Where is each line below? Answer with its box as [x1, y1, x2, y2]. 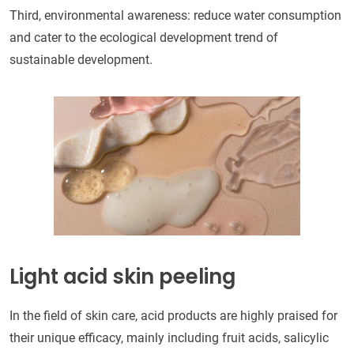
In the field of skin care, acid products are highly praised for [9, 307, 337, 323]
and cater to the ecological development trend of [9, 29, 278, 45]
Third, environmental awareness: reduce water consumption [9, 7, 341, 23]
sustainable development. [9, 51, 153, 67]
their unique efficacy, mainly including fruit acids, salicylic [9, 330, 329, 345]
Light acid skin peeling [9, 262, 235, 291]
